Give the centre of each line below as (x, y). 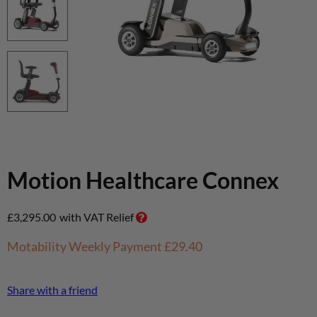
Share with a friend (52, 289)
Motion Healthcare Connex (143, 180)
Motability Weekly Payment (86, 246)
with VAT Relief (98, 217)
